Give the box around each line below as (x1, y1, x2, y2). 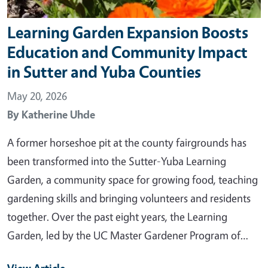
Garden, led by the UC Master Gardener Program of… (7, 227, 248, 242)
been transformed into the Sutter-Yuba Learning (7, 153, 226, 168)
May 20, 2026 (7, 88, 67, 103)
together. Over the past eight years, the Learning (7, 209, 227, 224)
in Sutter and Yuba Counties (7, 61, 201, 82)
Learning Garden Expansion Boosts (7, 22, 248, 42)
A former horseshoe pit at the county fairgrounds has (7, 135, 246, 150)
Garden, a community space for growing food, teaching (7, 172, 258, 187)
